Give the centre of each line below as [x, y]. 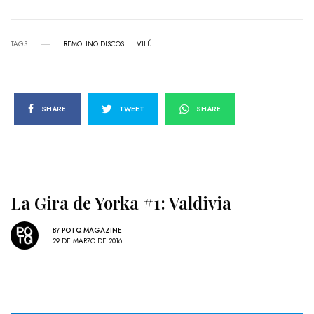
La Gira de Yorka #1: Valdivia [121, 203]
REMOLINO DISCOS [94, 44]
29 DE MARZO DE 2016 [87, 240]
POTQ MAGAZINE [92, 230]
